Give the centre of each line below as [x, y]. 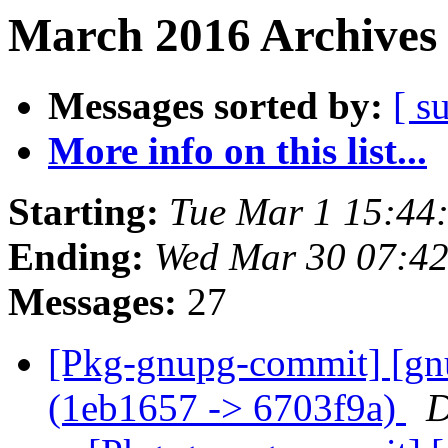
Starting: [83, 212]
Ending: [76, 257]
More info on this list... [237, 151]
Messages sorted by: [215, 106]
